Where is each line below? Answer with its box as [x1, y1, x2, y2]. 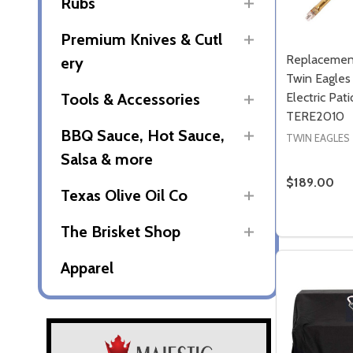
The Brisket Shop [61, 222, 180, 241]
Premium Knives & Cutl [61, 30, 222, 49]
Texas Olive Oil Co [61, 186, 188, 205]
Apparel [61, 258, 113, 277]
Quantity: [286, 215, 336, 231]
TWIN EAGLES [286, 131, 350, 144]
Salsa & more [61, 150, 153, 169]
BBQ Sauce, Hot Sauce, [61, 126, 225, 145]
